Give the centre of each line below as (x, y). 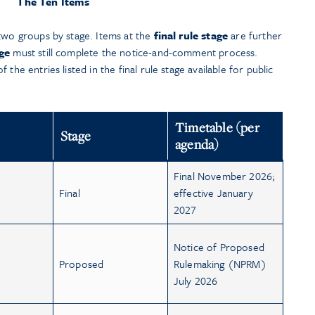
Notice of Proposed (219, 246)
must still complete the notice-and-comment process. (134, 52)
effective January (213, 192)
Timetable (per (217, 127)
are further (255, 35)
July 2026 (196, 280)
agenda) (197, 144)
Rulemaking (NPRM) (220, 263)
